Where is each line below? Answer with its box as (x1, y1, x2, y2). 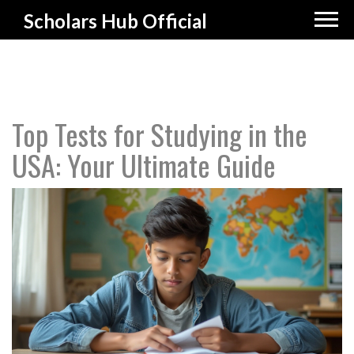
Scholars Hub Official (24, 9, 207, 32)
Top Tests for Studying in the (12, 113, 307, 155)
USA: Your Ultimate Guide (12, 144, 276, 186)
